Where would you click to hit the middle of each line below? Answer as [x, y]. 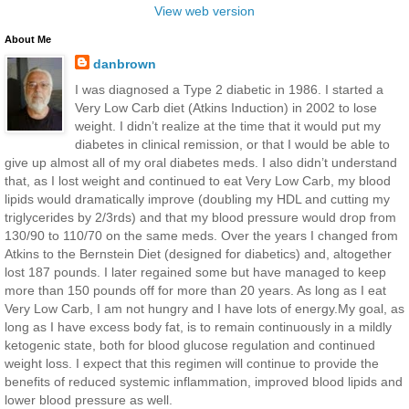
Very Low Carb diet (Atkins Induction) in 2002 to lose [225, 107]
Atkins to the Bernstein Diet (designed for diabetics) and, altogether [198, 253]
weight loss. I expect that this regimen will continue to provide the [192, 363]
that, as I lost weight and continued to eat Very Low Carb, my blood [198, 180]
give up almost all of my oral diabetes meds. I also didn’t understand [201, 162]
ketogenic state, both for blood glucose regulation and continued [190, 345]
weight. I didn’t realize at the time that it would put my [227, 126]
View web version [204, 11]
